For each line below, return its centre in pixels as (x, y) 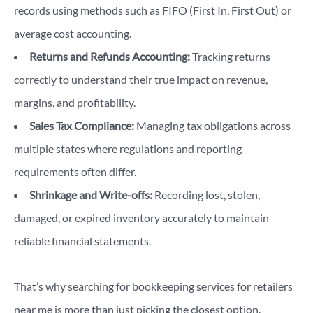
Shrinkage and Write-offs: (92, 194)
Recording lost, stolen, (207, 194)
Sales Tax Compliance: (82, 125)
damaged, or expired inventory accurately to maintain (141, 217)
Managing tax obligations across (212, 125)
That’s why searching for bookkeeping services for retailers (153, 286)
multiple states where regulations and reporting (128, 148)
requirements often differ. (75, 171)
